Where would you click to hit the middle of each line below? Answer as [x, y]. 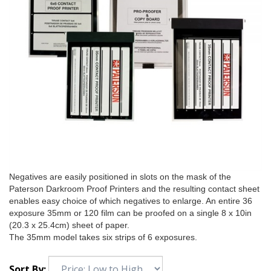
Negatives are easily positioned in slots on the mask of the [120, 177]
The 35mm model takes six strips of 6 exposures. [103, 237]
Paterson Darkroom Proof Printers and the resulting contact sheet [134, 189]
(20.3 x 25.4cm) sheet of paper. [69, 225]
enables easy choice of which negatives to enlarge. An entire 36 [131, 201]
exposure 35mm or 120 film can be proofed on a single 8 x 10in [130, 213]
